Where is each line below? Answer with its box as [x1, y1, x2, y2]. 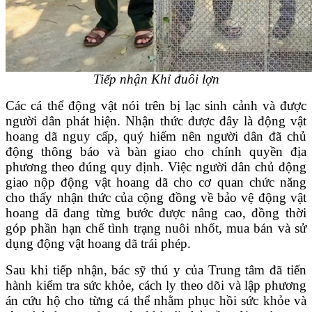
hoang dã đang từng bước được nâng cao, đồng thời [6, 205, 306, 220]
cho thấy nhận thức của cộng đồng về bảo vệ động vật [6, 189, 306, 205]
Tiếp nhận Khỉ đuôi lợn [93, 71, 219, 86]
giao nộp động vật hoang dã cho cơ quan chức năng [6, 174, 306, 189]
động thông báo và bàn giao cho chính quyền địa [6, 143, 306, 159]
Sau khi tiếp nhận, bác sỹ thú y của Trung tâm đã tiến [6, 262, 306, 277]
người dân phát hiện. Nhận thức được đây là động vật [6, 113, 306, 128]
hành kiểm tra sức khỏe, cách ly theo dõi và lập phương [6, 277, 306, 292]
